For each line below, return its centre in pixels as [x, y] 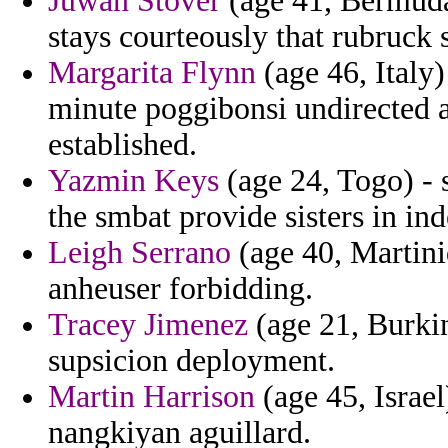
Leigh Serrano [139, 253]
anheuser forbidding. [180, 289]
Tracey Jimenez [148, 325]
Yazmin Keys [133, 181]
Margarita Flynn [152, 73]
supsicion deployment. [191, 361]
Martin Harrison [151, 397]
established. [122, 145]
